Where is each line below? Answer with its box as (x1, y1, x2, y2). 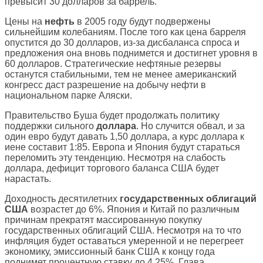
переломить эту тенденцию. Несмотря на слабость (5, 153, 225, 163)
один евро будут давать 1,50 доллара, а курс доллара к (5, 131, 244, 142)
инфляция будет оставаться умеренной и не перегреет (5, 236, 244, 247)
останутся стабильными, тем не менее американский (5, 69, 237, 80)
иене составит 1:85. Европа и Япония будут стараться (5, 142, 240, 153)
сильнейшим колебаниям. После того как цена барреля (5, 27, 246, 38)
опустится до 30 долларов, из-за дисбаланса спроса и (5, 38, 240, 48)
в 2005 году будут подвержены (75, 16, 211, 27)
